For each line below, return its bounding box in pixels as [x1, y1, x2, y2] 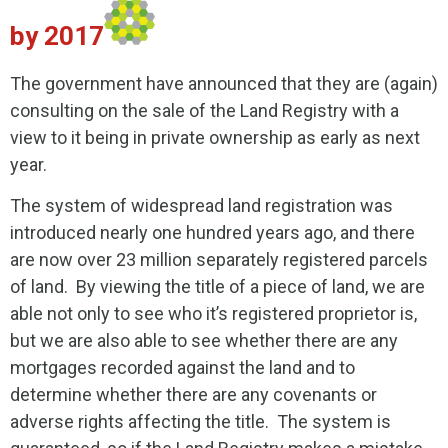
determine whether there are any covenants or [10, 384, 377, 406]
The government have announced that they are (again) [10, 73, 438, 94]
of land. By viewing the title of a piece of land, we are [10, 276, 425, 298]
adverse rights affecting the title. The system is [10, 411, 391, 433]
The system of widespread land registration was [10, 195, 393, 217]
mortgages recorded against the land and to [10, 357, 355, 379]
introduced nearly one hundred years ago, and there [10, 222, 415, 244]
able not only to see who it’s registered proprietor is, [10, 303, 417, 325]
